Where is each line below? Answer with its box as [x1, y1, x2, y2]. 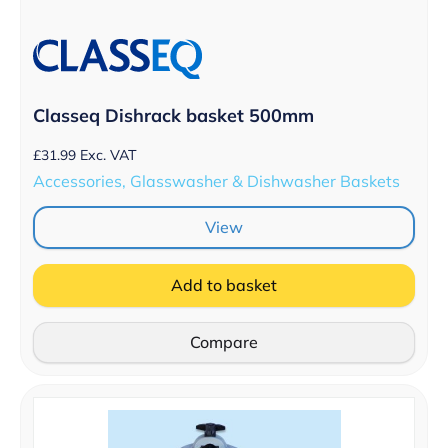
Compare [190, 332, 258, 353]
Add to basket [171, 275, 277, 296]
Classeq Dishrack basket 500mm [33, 104, 314, 128]
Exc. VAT [80, 146, 137, 165]
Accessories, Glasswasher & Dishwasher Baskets [33, 171, 400, 192]
